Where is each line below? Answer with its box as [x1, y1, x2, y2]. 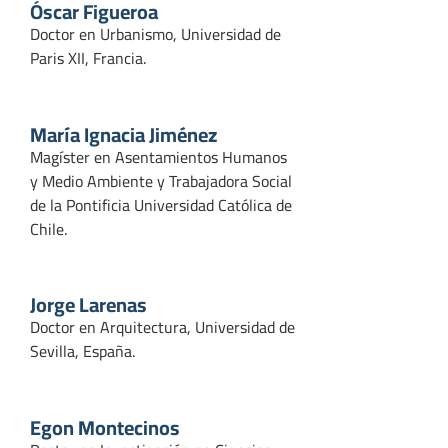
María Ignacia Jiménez [30, 115, 217, 153]
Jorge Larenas [30, 286, 147, 324]
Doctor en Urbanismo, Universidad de [30, 19, 281, 50]
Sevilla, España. [30, 336, 135, 367]
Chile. [30, 213, 67, 244]
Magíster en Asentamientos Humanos [30, 141, 287, 172]
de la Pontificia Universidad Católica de [30, 189, 292, 220]
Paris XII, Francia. [30, 43, 146, 74]
